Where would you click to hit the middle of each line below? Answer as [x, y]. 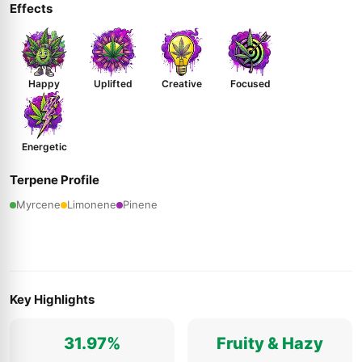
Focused [250, 84]
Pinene [140, 204]
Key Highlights [52, 299]
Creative [181, 84]
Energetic [44, 147]
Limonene [92, 204]
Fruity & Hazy [270, 343]
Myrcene [38, 204]
